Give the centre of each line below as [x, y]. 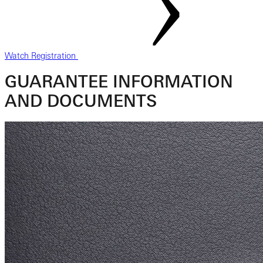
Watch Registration [41, 56]
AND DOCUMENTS [81, 100]
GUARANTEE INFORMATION [119, 81]
